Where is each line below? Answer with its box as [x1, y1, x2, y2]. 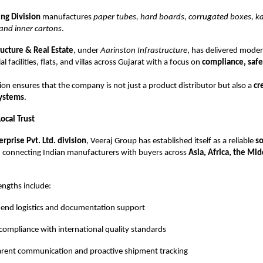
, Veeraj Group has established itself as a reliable [86, 136, 255, 146]
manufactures [41, 12, 93, 22]
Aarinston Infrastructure [100, 46, 187, 55]
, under [73, 46, 100, 55]
